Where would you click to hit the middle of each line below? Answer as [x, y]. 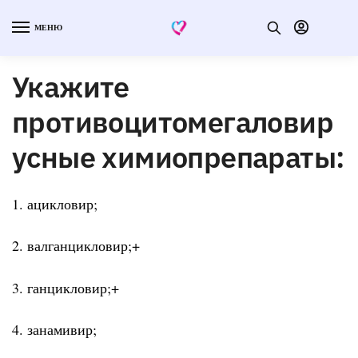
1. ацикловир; [55, 203]
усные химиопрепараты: [178, 157]
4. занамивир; [54, 330]
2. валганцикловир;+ [76, 246]
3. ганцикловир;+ [66, 287]
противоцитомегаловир [173, 121]
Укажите [71, 86]
